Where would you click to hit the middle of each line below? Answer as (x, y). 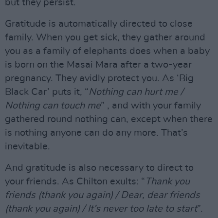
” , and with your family (151, 105)
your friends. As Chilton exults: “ (75, 181)
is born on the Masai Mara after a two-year (98, 64)
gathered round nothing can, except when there (109, 119)
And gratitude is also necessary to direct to (99, 168)
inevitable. (27, 146)
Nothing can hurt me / (136, 92)
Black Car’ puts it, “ (47, 92)
